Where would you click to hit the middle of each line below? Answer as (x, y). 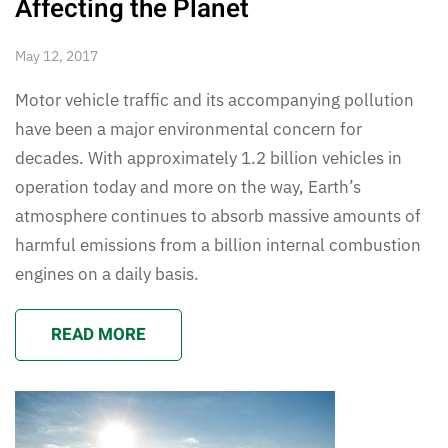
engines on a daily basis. (107, 273)
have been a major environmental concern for (188, 128)
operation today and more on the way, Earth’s (188, 186)
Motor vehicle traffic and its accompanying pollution (214, 99)
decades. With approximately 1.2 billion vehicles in (208, 157)
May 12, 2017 (56, 55)
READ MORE (98, 334)
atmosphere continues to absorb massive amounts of (218, 215)
